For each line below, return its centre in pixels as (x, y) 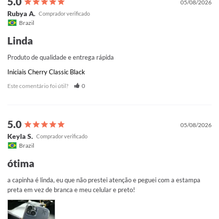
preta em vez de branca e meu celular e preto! (71, 190)
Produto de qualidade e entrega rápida (61, 57)
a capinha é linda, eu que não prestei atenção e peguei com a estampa (104, 180)
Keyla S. (20, 136)
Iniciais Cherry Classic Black (46, 72)
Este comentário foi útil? (38, 86)
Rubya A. (21, 14)
